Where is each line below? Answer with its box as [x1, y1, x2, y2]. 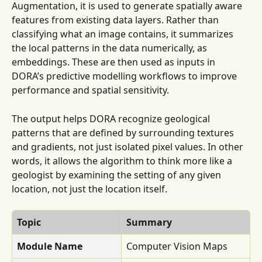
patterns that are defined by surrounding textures [12, 126, 236, 139]
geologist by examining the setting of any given [12, 168, 223, 181]
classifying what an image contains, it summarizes [12, 27, 236, 41]
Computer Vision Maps [126, 239, 227, 253]
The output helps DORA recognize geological [12, 112, 212, 125]
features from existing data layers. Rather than [12, 13, 221, 27]
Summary [126, 215, 172, 229]
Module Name [17, 239, 82, 253]
